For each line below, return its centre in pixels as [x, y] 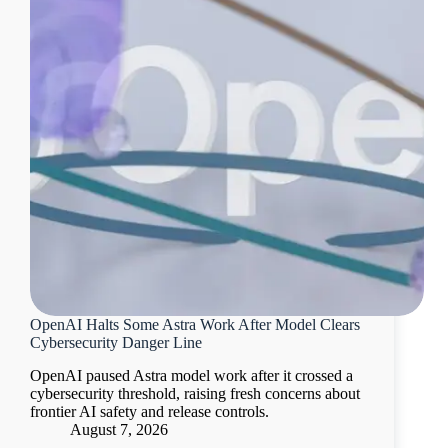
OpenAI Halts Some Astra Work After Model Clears [195, 325]
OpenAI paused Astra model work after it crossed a [191, 376]
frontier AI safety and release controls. [149, 412]
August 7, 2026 [119, 430]
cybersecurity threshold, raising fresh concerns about [195, 394]
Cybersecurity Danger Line [116, 343]
